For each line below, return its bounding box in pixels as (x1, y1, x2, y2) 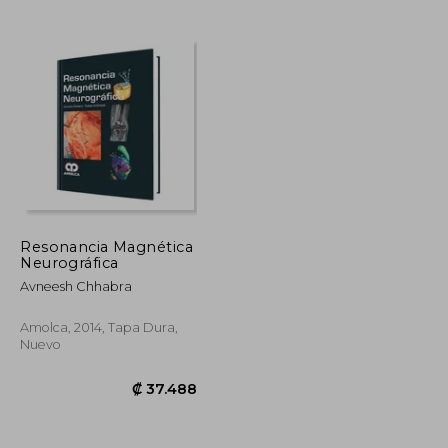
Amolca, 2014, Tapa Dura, (20, 319, 179, 335)
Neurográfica (20, 253, 119, 272)
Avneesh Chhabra (20, 278, 133, 294)
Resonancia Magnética (20, 237, 193, 256)
